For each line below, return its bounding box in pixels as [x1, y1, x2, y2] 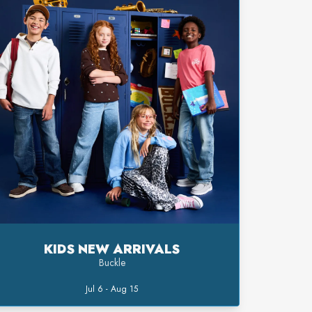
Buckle [98, 256, 125, 270]
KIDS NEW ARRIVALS [44, 240, 180, 259]
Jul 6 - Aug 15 [86, 283, 139, 296]
